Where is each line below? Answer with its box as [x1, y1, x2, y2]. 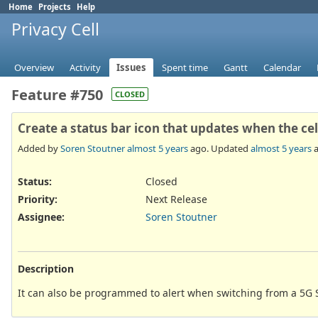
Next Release [146, 192, 207, 206]
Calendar [263, 61, 301, 75]
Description [18, 261, 74, 275]
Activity [70, 61, 101, 75]
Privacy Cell [11, 18, 99, 40]
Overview [14, 61, 54, 75]
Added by [18, 141, 60, 155]
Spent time [162, 61, 208, 75]
